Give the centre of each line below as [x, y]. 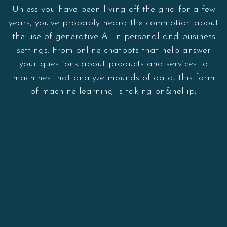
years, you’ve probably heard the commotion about [113, 23]
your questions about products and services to [113, 64]
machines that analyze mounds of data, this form [113, 78]
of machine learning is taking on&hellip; [113, 91]
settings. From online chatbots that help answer [113, 50]
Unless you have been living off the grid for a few [113, 9]
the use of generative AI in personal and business [113, 36]
